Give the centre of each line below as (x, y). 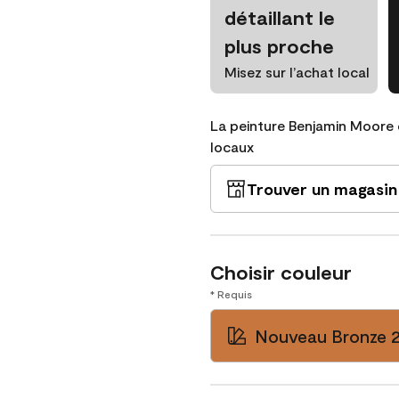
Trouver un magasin (322, 189)
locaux (232, 147)
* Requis (231, 294)
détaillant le (280, 17)
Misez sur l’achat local (297, 72)
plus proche (279, 45)
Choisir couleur (281, 272)
